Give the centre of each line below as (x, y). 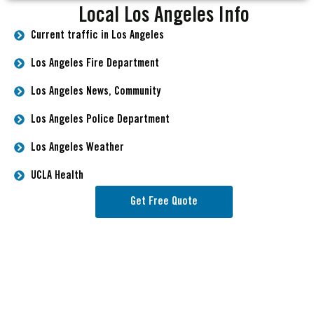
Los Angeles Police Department (100, 119)
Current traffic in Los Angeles (97, 35)
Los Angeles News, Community (96, 91)
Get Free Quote (164, 201)
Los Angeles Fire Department (95, 63)
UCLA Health (57, 175)
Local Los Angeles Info (164, 15)
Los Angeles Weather (77, 147)
